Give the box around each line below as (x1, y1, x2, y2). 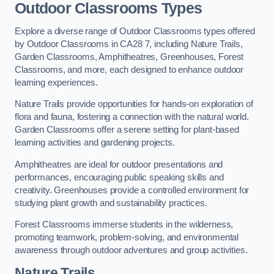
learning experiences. (15, 77, 98, 87)
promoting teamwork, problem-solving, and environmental (15, 232, 239, 243)
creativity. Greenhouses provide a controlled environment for (15, 185, 250, 195)
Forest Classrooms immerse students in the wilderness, (15, 220, 234, 230)
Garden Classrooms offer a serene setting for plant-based (15, 125, 239, 135)
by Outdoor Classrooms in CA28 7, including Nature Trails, (15, 39, 243, 49)
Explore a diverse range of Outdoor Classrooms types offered (15, 26, 255, 36)
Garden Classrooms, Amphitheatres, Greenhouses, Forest (15, 51, 244, 62)
